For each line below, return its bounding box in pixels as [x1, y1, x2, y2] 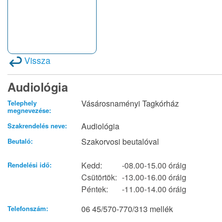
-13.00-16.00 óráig [121, 171, 186, 183]
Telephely [7, 98, 37, 108]
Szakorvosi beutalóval [81, 136, 159, 148]
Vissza [22, 54, 51, 66]
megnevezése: [7, 106, 51, 115]
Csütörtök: [81, 171, 117, 183]
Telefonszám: [7, 204, 48, 214]
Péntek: [81, 183, 108, 195]
